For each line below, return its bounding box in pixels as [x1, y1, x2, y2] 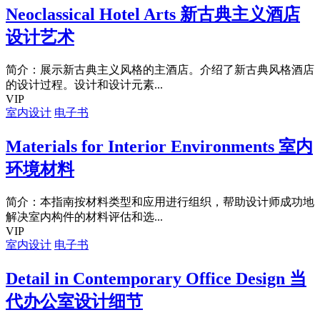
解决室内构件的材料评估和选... [6, 211, 163, 224]
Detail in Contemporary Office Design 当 [6, 269, 306, 288]
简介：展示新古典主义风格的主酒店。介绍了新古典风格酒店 [6, 64, 314, 76]
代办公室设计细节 [6, 291, 143, 311]
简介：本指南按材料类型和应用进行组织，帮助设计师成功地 [6, 196, 314, 209]
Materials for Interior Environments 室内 [6, 137, 313, 156]
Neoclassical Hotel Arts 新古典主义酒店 [6, 5, 300, 24]
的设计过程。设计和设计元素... [6, 79, 163, 91]
